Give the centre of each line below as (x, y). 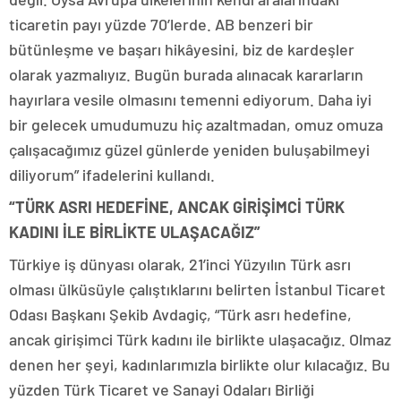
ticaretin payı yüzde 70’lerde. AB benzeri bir (161, 25)
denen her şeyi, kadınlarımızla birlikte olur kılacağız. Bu (200, 365)
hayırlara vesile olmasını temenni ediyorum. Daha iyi (190, 100)
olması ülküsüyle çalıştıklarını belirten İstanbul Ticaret (197, 290)
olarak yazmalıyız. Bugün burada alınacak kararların (186, 75)
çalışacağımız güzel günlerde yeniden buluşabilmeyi (189, 150)
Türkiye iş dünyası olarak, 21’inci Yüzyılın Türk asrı (180, 264)
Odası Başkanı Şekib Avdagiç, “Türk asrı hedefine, (180, 315)
